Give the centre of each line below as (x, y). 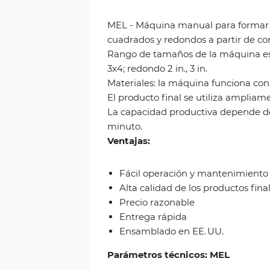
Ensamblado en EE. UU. (171, 231)
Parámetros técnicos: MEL (168, 255)
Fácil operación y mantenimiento (194, 173)
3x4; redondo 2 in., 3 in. (157, 68)
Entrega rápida (153, 217)
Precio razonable (157, 202)
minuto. (125, 126)
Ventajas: (129, 141)
